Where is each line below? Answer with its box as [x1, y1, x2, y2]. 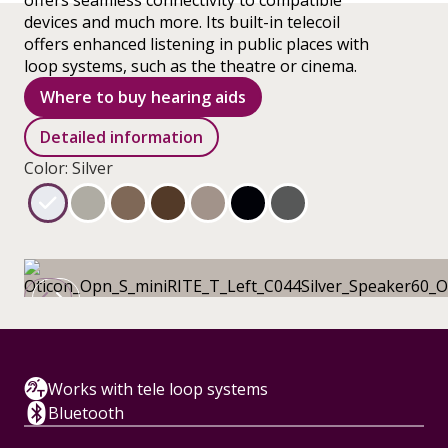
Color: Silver [24, 157, 113, 179]
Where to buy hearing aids [40, 86, 246, 108]
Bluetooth [48, 402, 124, 424]
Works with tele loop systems [48, 378, 268, 400]
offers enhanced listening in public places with [24, 33, 369, 55]
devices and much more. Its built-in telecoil [24, 11, 340, 33]
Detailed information [40, 126, 203, 148]
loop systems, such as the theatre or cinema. [24, 55, 357, 77]
